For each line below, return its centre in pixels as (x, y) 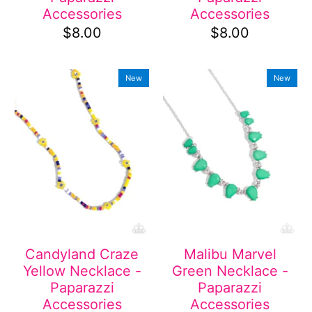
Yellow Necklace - (82, 271)
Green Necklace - (230, 271)
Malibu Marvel (230, 255)
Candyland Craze (82, 255)
